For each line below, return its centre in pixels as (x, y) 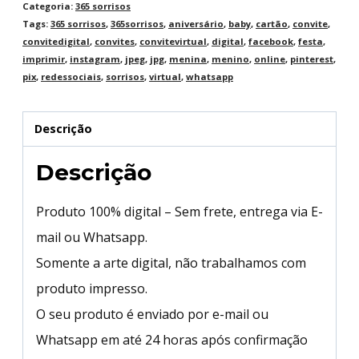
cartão (272, 23)
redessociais (71, 76)
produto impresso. (92, 289)
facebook (271, 41)
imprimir (44, 58)
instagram (95, 58)
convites (115, 41)
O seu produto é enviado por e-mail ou (152, 315)
